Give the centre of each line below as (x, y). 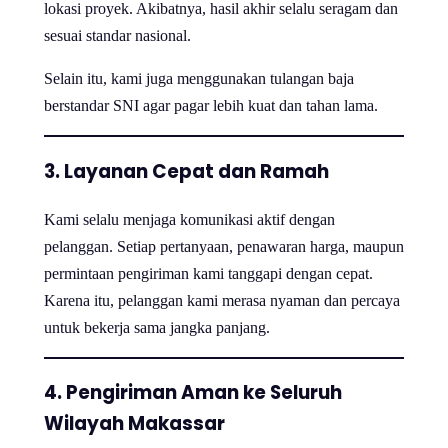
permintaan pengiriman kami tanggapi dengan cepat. (208, 273)
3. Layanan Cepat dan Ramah (186, 171)
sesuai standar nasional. (117, 36)
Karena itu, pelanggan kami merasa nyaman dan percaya (222, 300)
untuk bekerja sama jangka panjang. (157, 327)
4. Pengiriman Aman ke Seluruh (193, 393)
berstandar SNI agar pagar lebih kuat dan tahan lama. (211, 106)
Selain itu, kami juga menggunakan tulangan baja (199, 79)
